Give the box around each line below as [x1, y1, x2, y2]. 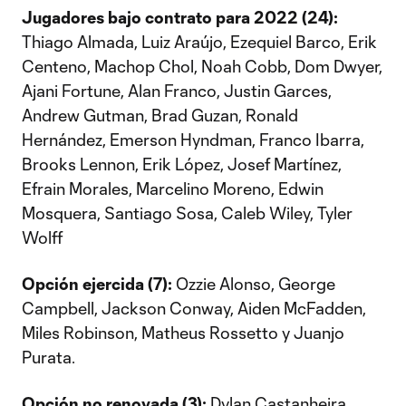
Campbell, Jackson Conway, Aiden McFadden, [22, 298, 366, 318]
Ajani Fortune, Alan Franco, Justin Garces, [22, 81, 332, 101]
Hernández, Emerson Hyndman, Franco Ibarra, [22, 130, 364, 150]
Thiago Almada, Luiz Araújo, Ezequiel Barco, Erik [22, 32, 377, 52]
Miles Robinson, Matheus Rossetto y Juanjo [22, 323, 344, 343]
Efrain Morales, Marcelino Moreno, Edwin [22, 179, 324, 198]
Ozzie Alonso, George [172, 274, 335, 294]
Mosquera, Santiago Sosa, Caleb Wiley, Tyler [22, 203, 353, 223]
